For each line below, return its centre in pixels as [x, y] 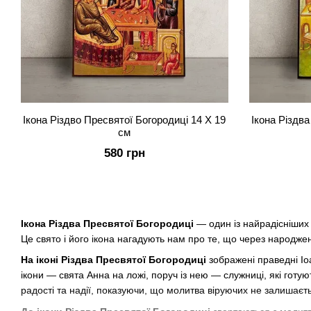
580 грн [124, 153]
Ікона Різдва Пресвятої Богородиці [107, 224]
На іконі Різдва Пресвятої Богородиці [114, 260]
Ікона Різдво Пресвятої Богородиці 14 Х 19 [125, 120]
